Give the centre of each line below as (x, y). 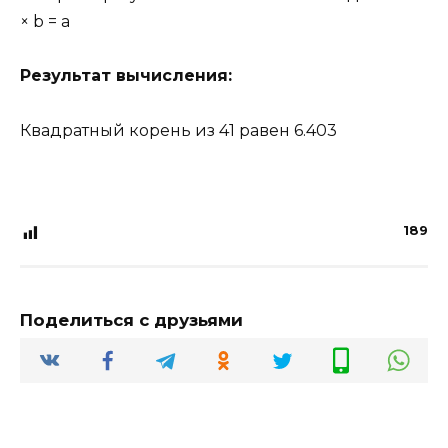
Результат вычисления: (126, 76)
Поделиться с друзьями (131, 319)
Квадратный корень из (119, 130)
